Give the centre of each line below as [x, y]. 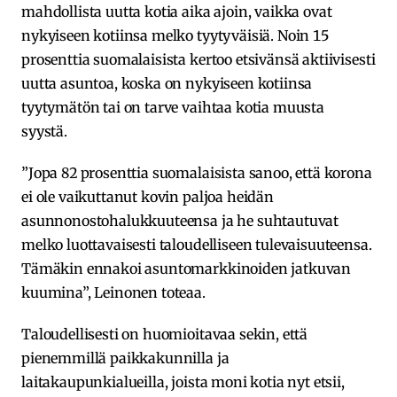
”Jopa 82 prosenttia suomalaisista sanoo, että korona [197, 172]
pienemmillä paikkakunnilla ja [125, 358]
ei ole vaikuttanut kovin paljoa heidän [148, 196]
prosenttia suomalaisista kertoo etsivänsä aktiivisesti [198, 59]
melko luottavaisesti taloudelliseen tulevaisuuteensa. [197, 244]
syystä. [46, 131]
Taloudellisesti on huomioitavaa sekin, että [165, 334]
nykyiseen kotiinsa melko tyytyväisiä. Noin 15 [175, 35]
